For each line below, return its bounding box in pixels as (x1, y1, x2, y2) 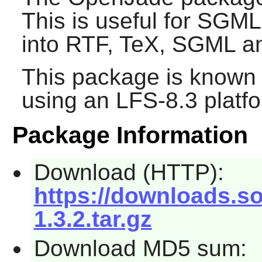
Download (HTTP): (33, 160, 224, 185)
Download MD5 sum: (33, 235, 247, 261)
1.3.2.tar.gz (33, 206, 152, 232)
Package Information (12, 122, 248, 149)
